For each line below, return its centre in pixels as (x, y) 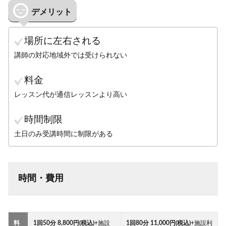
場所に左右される (63, 41)
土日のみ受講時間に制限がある (64, 134)
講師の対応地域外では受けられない (71, 55)
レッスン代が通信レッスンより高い (71, 95)
